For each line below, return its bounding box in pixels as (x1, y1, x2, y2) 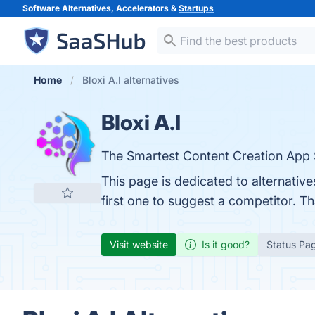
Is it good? (202, 238, 250, 250)
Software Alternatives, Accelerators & (22, 3, 179, 13)
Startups (179, 3, 214, 13)
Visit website (110, 238, 168, 250)
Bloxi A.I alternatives (82, 74, 179, 86)
